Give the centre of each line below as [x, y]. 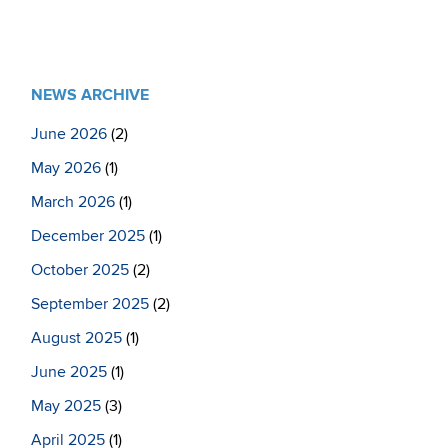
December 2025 [88, 236]
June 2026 [69, 134]
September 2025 [90, 304]
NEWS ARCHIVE [90, 95]
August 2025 [76, 338]
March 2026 [73, 202]
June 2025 [69, 372]
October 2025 [80, 270]
